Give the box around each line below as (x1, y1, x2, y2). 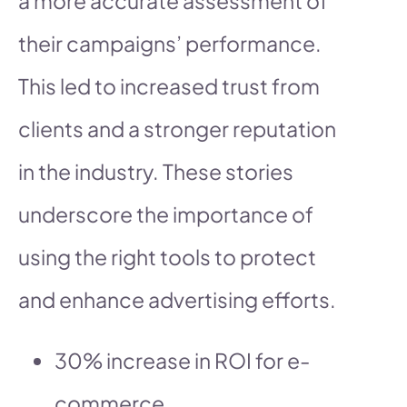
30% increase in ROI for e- (55, 346, 310, 373)
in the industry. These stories (18, 157, 293, 184)
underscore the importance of (18, 200, 313, 227)
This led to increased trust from (18, 72, 320, 99)
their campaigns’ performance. (18, 29, 322, 56)
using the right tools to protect (18, 243, 316, 270)
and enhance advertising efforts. (18, 285, 336, 313)
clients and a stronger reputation (18, 114, 336, 142)
